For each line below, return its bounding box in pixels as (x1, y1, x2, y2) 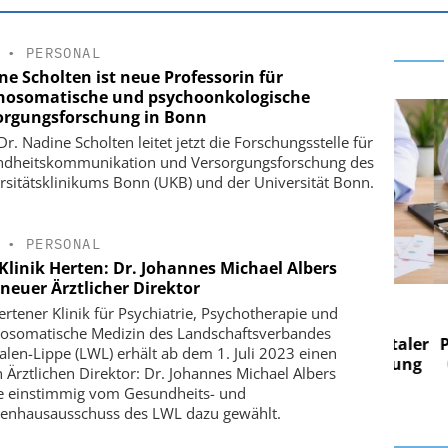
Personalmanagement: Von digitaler (105, 333, 395, 356)
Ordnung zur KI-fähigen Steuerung (112, 353, 388, 376)
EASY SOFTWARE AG (174, 290, 326, 309)
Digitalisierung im (178, 313, 322, 336)
